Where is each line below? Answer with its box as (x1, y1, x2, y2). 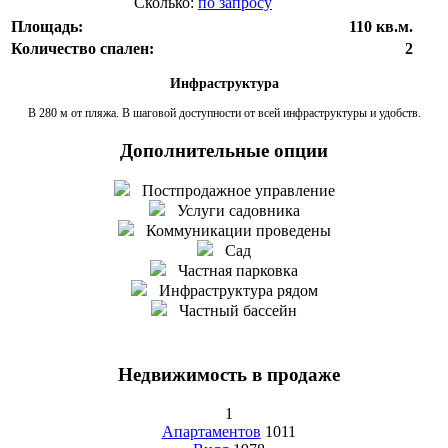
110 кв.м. (349, 17, 413, 35)
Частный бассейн (167, 302, 297, 320)
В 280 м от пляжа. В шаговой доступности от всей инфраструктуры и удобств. (27, 105, 421, 120)
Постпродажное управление (129, 182, 335, 200)
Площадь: (11, 17, 83, 35)
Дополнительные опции (120, 139, 328, 161)
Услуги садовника (164, 202, 300, 220)
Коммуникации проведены (133, 222, 331, 240)
